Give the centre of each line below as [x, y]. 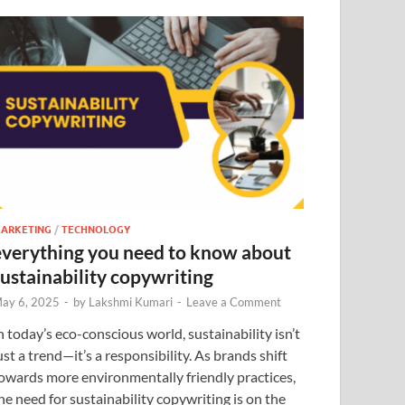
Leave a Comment [234, 302]
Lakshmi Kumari [131, 302]
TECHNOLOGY [96, 229]
